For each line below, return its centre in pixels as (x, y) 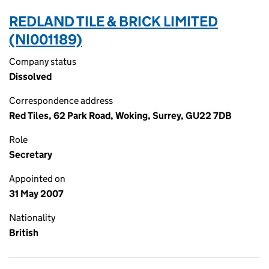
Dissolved (30, 77)
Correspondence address (61, 101)
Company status (43, 62)
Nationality (32, 218)
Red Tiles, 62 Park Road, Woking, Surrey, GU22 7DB (120, 116)
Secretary (31, 155)
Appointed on (37, 179)
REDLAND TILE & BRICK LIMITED (113, 21)
